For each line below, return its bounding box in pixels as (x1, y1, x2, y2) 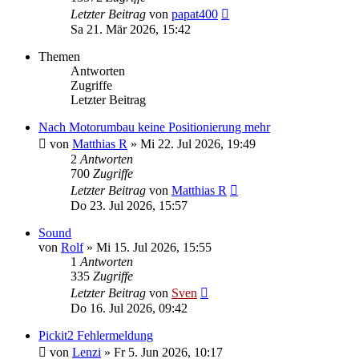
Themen (38, 49, 80, 63)
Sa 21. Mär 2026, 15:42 (71, 22, 191, 36)
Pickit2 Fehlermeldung (38, 328, 153, 342)
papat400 (171, 6, 218, 21)
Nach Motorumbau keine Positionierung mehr (38, 119, 270, 134)
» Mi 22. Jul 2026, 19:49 (127, 136, 256, 151)
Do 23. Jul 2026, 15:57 (71, 198, 188, 212)
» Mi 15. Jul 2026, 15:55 (83, 240, 212, 254)
